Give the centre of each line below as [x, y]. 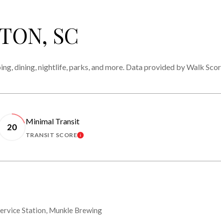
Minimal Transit [52, 121]
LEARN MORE [102, 138]
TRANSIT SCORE [51, 135]
